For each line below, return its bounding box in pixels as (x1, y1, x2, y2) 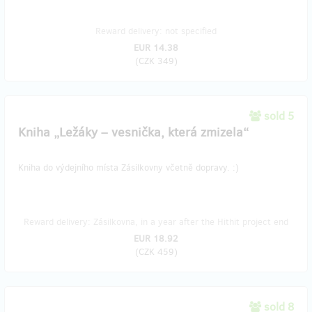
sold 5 (264, 109, 294, 123)
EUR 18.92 (134, 233, 178, 244)
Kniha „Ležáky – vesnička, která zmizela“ (18, 124, 249, 141)
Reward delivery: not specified (95, 25, 217, 37)
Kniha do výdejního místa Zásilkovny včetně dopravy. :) (18, 162, 239, 173)
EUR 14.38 (134, 42, 178, 54)
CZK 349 (138, 55, 174, 67)
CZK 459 (138, 246, 174, 258)
